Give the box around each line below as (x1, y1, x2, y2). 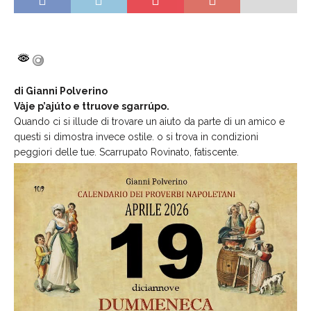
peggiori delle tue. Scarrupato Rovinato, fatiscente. (14, 146, 239, 158)
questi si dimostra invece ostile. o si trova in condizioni (14, 131, 258, 142)
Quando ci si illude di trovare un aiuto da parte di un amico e (14, 115, 285, 127)
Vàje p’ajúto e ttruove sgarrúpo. (14, 100, 169, 112)
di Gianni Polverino (14, 85, 108, 96)
